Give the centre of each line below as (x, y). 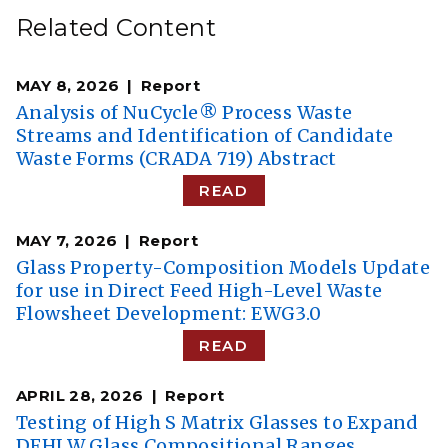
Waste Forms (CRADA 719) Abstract (176, 159)
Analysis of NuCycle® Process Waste (184, 113)
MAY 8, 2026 (68, 86)
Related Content (116, 28)
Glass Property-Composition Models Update (223, 268)
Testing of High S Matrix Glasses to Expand (217, 423)
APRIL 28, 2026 (80, 396)
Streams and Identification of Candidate (205, 136)
